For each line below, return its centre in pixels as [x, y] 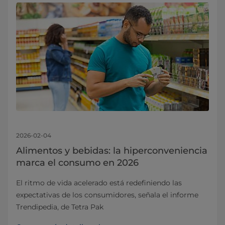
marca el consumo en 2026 [77, 162]
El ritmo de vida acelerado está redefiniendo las [99, 183]
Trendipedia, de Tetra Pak [60, 207]
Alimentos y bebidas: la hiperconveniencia [112, 150]
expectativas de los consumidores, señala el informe [107, 195]
